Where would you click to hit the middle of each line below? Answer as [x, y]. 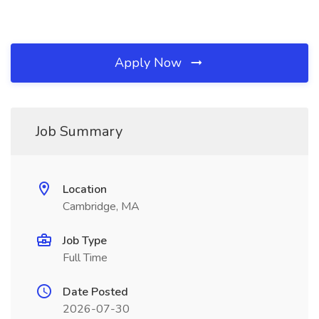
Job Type [85, 241]
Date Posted [95, 292]
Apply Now [150, 63]
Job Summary [79, 131]
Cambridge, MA [101, 206]
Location [85, 189]
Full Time [85, 258]
